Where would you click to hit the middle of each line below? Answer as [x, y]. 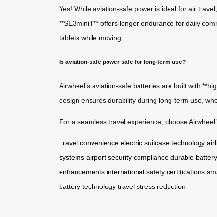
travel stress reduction [152, 186]
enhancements [82, 172]
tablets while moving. [91, 38]
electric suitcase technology [163, 143]
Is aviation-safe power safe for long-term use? [122, 62]
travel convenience [90, 143]
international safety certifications [156, 172]
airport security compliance [127, 157]
